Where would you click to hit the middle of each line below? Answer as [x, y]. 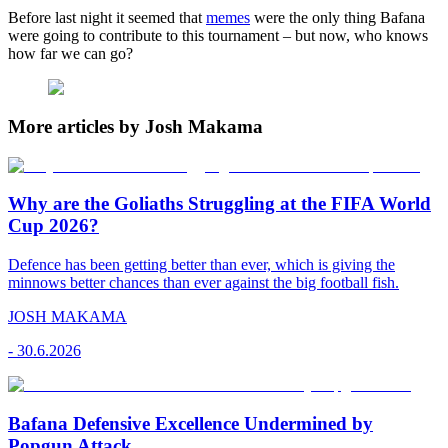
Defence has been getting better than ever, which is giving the [201, 264]
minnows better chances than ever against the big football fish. [203, 282]
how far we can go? [70, 54]
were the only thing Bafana [337, 18]
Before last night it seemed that [107, 18]
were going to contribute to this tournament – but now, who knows [218, 36]
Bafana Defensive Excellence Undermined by [190, 423]
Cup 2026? [53, 226]
